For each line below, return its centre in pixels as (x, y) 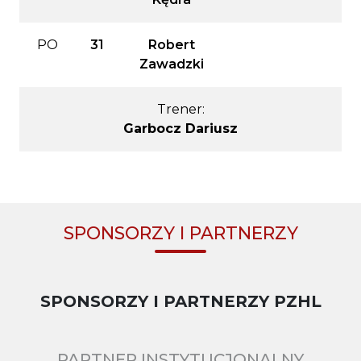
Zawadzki (171, 64)
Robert (171, 44)
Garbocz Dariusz (180, 128)
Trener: (180, 109)
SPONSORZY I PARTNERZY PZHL (180, 302)
